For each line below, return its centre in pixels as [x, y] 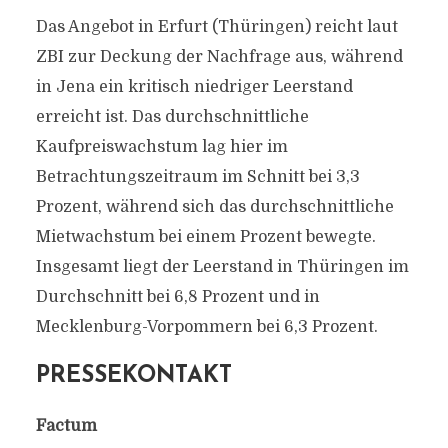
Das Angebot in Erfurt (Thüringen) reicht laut [216, 27]
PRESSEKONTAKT [133, 376]
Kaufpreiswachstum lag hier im [161, 147]
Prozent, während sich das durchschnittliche [214, 207]
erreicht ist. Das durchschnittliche [172, 117]
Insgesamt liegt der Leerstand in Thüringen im [222, 267]
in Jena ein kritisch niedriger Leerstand [194, 87]
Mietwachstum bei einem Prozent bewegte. [205, 237]
